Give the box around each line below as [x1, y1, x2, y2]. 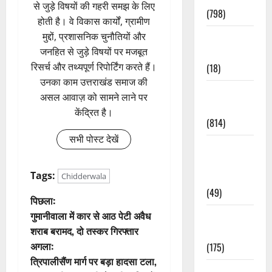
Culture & [206, 30, 244, 45]
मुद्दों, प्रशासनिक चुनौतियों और [42, 30, 146, 44]
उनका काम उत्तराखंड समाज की [40, 75, 148, 89]
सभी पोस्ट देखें [69, 132, 119, 146]
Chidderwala [61, 171, 106, 182]
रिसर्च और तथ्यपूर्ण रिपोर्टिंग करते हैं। [31, 60, 157, 74]
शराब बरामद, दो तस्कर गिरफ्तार [30, 223, 138, 239]
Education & [206, 139, 253, 154]
